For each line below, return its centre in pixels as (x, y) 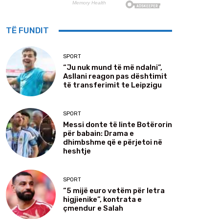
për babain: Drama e (99, 133)
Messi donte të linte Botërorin (118, 124)
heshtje (77, 151)
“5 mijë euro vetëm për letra (114, 190)
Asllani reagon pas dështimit (115, 76)
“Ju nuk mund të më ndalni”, (113, 67)
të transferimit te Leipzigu (112, 85)
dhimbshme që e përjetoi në (113, 142)
